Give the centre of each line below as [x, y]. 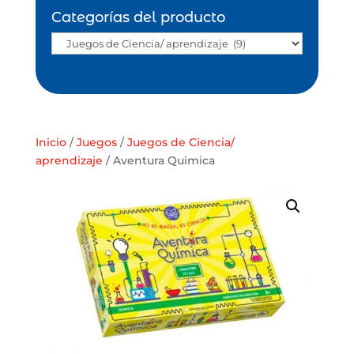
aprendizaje [69, 161]
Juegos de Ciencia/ [181, 143]
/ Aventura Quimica [158, 161]
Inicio [51, 143]
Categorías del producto [138, 18]
